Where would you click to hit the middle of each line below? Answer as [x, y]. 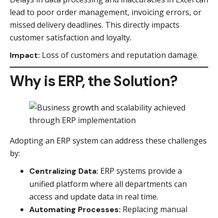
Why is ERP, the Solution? [93, 81]
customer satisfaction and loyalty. [71, 37]
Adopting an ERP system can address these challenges [108, 141]
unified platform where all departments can [108, 184]
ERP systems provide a [140, 171]
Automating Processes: [75, 209]
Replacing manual [154, 209]
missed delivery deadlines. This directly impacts [95, 25]
